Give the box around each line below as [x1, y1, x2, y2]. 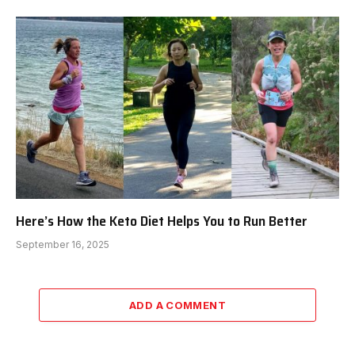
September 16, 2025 [16, 238, 109, 250]
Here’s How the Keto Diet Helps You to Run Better [16, 209, 307, 232]
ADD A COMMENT [128, 298, 227, 311]
